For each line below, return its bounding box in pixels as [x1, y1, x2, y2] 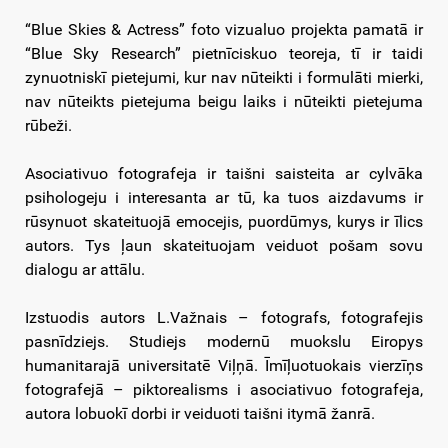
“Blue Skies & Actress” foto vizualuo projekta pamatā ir [25, 20, 423, 40]
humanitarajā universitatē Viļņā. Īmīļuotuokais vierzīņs [25, 356, 423, 376]
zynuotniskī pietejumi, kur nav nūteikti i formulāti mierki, [25, 68, 423, 88]
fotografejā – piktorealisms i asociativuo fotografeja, [25, 380, 423, 400]
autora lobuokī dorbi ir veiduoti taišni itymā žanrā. [25, 404, 375, 424]
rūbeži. [25, 116, 72, 136]
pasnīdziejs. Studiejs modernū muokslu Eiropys [25, 332, 423, 352]
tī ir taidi [351, 44, 424, 64]
